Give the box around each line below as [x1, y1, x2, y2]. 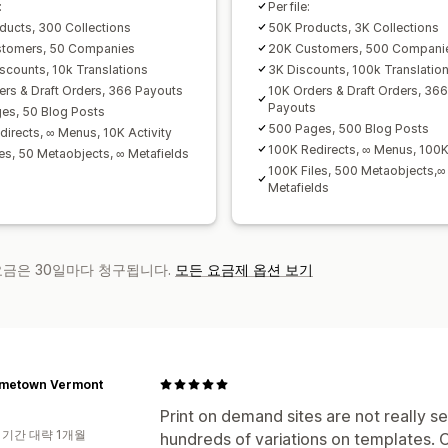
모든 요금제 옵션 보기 [175, 260, 313, 278]
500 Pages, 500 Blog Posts [268, 120, 429, 136]
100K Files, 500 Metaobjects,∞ [268, 162, 446, 178]
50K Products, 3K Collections [268, 19, 439, 35]
